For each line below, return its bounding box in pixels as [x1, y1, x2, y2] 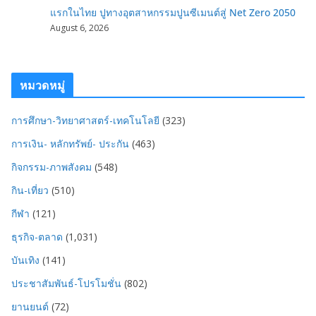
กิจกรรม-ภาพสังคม [11, 159, 92, 174]
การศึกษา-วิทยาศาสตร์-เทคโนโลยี [11, 113, 159, 127]
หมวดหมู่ [20, 77, 65, 93]
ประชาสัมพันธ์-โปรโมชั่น [11, 276, 121, 290]
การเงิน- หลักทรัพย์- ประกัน [11, 136, 129, 150]
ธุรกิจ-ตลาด [11, 229, 63, 243]
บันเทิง [11, 253, 39, 267]
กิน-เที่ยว [11, 183, 49, 197]
